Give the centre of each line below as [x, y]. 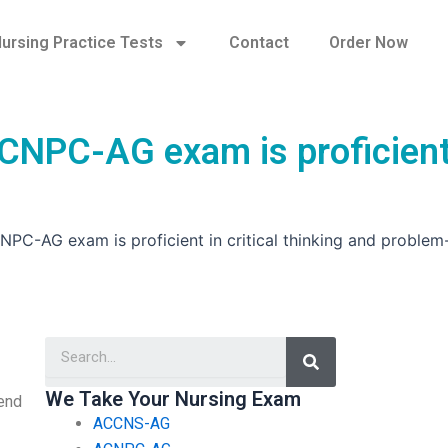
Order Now [368, 42]
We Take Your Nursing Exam [172, 398]
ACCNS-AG [131, 423]
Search [334, 343]
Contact [258, 42]
